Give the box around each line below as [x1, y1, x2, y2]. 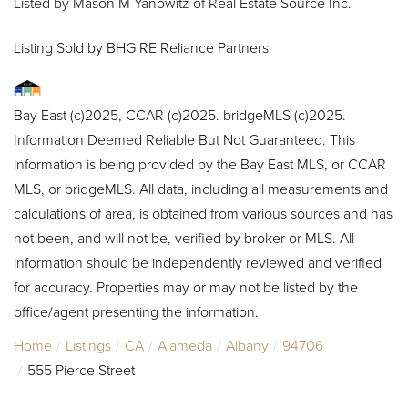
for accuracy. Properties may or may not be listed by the [14, 276, 358, 297]
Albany [226, 334, 269, 355]
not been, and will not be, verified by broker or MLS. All [14, 227, 354, 248]
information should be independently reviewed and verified [14, 251, 382, 272]
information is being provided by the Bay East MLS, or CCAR [14, 153, 386, 174]
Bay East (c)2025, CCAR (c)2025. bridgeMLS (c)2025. [14, 104, 346, 125]
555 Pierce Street [27, 359, 135, 380]
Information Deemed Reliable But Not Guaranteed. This [14, 128, 355, 149]
